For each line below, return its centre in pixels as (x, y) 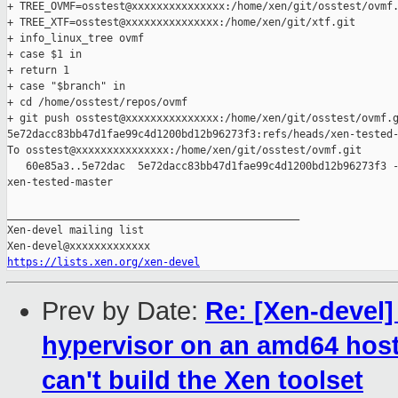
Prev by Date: (123, 311)
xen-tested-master (60, 183)
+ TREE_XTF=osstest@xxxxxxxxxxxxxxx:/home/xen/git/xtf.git (181, 23)
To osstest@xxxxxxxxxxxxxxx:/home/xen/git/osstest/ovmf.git (184, 151)
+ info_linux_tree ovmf (76, 39)
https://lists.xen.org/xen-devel (103, 263)
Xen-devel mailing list (76, 231)
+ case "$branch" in (66, 87)
